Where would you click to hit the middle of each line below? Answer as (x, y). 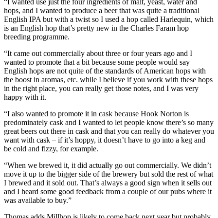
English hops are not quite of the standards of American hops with (105, 71)
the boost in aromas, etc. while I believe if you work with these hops (108, 80)
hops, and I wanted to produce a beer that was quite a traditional (102, 11)
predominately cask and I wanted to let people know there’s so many (109, 123)
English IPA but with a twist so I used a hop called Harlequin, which (109, 19)
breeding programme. (37, 37)
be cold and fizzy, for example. (51, 149)
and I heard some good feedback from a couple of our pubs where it (108, 192)
